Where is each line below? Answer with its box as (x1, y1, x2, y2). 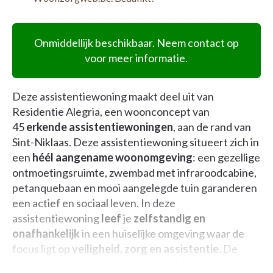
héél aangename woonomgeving (32, 151, 193, 164)
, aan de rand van (173, 120, 251, 133)
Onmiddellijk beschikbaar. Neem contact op (34, 36, 239, 49)
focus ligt (12, 242, 56, 255)
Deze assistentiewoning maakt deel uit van (12, 90, 214, 103)
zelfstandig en (133, 211, 205, 225)
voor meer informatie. (85, 51, 188, 65)
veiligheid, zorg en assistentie (72, 242, 219, 255)
